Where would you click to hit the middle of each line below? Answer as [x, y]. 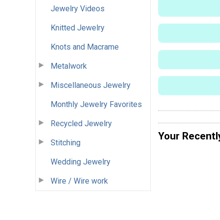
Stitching [66, 142]
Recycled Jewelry [81, 123]
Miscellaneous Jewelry [91, 85]
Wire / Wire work [79, 181]
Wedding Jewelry [81, 162]
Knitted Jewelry [78, 27]
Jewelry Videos [78, 8]
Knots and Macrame [85, 47]
